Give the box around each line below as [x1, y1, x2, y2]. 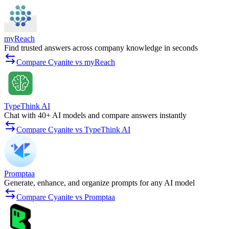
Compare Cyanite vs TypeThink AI [16, 125, 130, 134]
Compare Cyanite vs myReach [16, 58, 115, 67]
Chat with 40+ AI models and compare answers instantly [4, 111, 187, 120]
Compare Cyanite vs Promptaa [16, 193, 115, 202]
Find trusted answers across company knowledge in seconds [4, 43, 198, 53]
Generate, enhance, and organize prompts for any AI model [4, 178, 195, 188]
